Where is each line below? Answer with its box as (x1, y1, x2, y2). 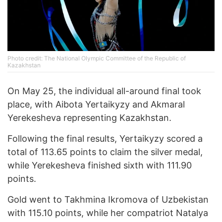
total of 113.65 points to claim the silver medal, (7, 147, 203, 158)
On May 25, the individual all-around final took (7, 86, 201, 97)
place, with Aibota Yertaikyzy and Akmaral (7, 99, 185, 110)
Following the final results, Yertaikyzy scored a (7, 133, 203, 144)
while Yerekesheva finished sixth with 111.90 (7, 160, 192, 171)
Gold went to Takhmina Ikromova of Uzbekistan (7, 194, 209, 205)
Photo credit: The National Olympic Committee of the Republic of (7, 55, 186, 62)
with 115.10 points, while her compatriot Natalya (7, 208, 208, 219)
